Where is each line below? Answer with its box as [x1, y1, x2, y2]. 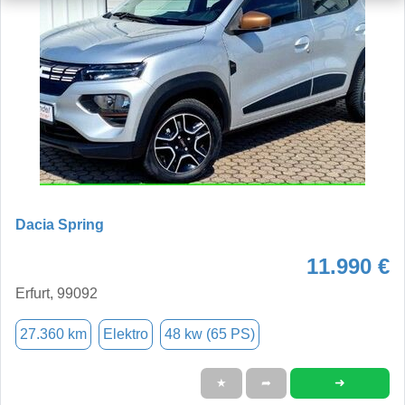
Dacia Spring [15, 216, 104, 232]
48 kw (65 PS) [165, 325, 255, 342]
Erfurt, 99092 [15, 285, 98, 301]
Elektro [103, 325, 148, 342]
